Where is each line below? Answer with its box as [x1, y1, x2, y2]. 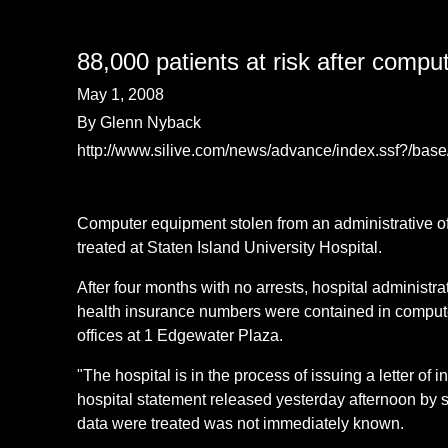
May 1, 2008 [77, 86, 165, 103]
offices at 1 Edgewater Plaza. [77, 327, 284, 344]
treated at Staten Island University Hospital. [77, 239, 383, 256]
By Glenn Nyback [77, 114, 202, 131]
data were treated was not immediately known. [77, 415, 405, 432]
